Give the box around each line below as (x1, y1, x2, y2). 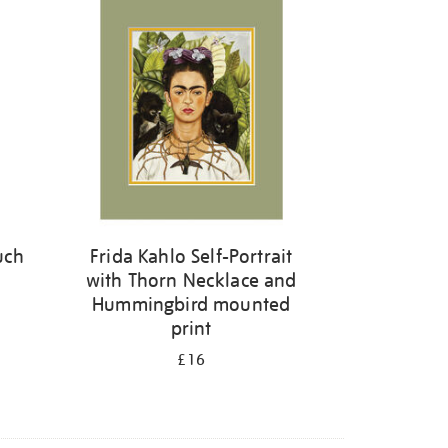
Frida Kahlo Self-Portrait (90, 244, 293, 269)
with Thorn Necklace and (85, 268, 297, 293)
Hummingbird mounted (92, 292, 291, 317)
